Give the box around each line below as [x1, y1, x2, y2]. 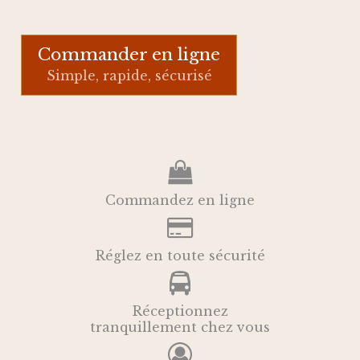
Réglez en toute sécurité [95, 247, 265, 264]
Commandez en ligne [105, 191, 255, 208]
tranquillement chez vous [90, 318, 270, 335]
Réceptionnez [132, 302, 228, 319]
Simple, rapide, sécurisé [46, 67, 212, 84]
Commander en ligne [38, 43, 221, 65]
